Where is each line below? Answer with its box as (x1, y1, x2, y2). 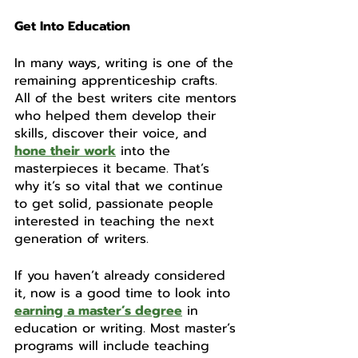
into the (116, 141, 175, 161)
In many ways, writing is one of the (14, 54, 238, 73)
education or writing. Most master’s (14, 319, 241, 338)
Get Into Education (14, 17, 134, 36)
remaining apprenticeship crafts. (14, 71, 222, 90)
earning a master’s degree (14, 301, 182, 320)
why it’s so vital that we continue (14, 177, 228, 196)
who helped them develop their (14, 106, 221, 125)
